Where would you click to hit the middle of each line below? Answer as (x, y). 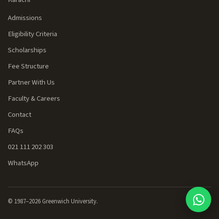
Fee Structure (28, 66)
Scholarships (27, 50)
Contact (20, 115)
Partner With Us (31, 82)
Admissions (25, 18)
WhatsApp (23, 163)
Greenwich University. (69, 201)
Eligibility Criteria (33, 34)
